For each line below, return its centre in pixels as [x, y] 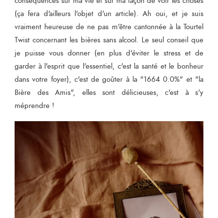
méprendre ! [35, 106]
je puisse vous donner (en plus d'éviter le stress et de [109, 53]
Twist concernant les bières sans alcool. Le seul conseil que [109, 40]
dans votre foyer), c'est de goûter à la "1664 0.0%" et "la [109, 79]
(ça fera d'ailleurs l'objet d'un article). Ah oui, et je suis [109, 14]
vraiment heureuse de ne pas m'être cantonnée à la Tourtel [109, 27]
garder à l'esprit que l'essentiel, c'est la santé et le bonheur [109, 66]
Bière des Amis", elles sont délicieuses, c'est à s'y [109, 92]
